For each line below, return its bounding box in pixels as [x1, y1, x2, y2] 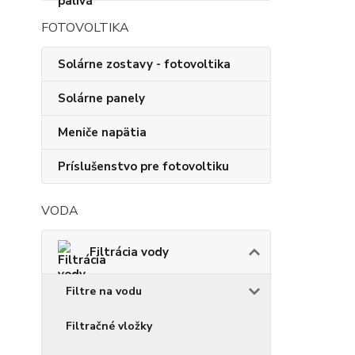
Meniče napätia [58, 124, 147, 141]
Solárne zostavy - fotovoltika [58, 56, 231, 73]
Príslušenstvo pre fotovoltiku [58, 158, 229, 175]
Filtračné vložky [66, 319, 152, 334]
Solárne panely [58, 90, 145, 107]
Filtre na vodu [66, 284, 142, 300]
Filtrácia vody [90, 244, 169, 261]
